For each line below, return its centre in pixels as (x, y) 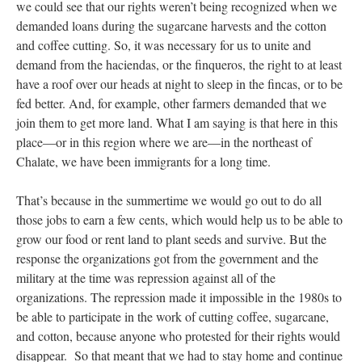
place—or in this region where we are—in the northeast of (164, 142)
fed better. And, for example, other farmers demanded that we (171, 103)
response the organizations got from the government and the (167, 258)
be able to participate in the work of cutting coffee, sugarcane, (173, 316)
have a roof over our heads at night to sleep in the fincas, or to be (179, 84)
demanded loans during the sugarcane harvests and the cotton (171, 25)
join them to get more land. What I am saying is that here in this (177, 122)
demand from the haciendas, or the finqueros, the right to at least (179, 64)
